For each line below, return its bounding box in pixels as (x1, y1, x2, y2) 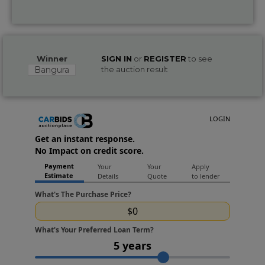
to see (186, 53, 212, 63)
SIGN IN (101, 53, 132, 63)
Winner (36, 53, 67, 63)
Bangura (34, 64, 70, 75)
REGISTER (143, 53, 186, 63)
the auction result (101, 64, 168, 74)
